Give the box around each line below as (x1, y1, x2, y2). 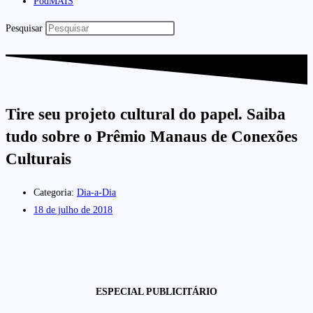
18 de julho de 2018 (34, 205, 112, 216)
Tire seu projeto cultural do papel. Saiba (6, 105, 286, 124)
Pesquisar (6, 22, 43, 34)
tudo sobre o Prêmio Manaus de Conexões (6, 128, 298, 146)
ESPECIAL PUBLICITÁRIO (96, 286, 217, 298)
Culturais (6, 150, 71, 168)
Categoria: (34, 187, 74, 198)
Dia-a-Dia (77, 187, 116, 198)
